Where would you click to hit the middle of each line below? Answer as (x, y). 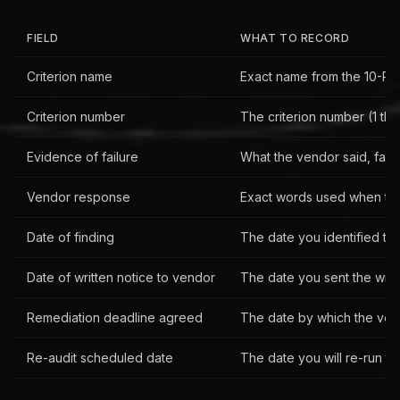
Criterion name (70, 77)
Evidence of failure (83, 157)
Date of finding (71, 237)
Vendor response (79, 197)
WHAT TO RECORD (295, 38)
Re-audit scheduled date (100, 358)
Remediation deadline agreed (115, 318)
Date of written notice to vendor (121, 278)
